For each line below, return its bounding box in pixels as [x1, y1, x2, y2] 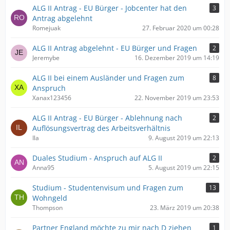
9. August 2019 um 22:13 [148, 133, 219, 142]
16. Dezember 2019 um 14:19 [135, 53, 219, 62]
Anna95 [32, 163, 54, 172]
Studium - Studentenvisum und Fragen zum [32, 183, 183, 193]
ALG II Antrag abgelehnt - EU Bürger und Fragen [32, 43, 197, 53]
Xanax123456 [32, 93, 71, 102]
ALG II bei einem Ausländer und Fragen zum [32, 73, 184, 83]
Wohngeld [32, 193, 67, 203]
